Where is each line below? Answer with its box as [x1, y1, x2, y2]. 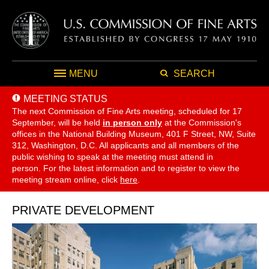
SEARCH [173, 68, 215, 79]
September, [12, 117, 56, 127]
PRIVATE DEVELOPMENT [12, 203, 154, 217]
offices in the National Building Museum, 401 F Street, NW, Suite [12, 128, 256, 139]
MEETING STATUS [23, 93, 107, 104]
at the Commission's [165, 117, 241, 127]
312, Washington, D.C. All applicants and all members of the [12, 140, 239, 150]
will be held [58, 117, 100, 127]
